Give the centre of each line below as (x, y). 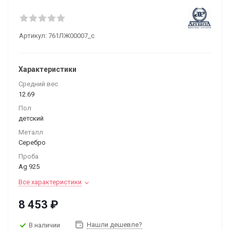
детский (31, 118)
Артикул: (33, 36)
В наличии (44, 225)
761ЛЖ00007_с (71, 36)
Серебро (32, 142)
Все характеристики (50, 182)
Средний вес (38, 84)
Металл (31, 132)
